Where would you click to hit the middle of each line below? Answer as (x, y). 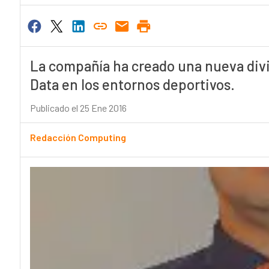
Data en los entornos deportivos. (132, 85)
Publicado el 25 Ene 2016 (78, 108)
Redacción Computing (78, 138)
